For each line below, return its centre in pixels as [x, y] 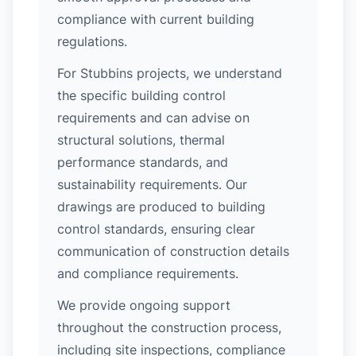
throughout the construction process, [169, 327]
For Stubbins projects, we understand [170, 73]
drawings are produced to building [161, 207]
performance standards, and [143, 162]
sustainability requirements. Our [152, 184]
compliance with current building [156, 19]
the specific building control [141, 95]
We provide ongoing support [144, 305]
